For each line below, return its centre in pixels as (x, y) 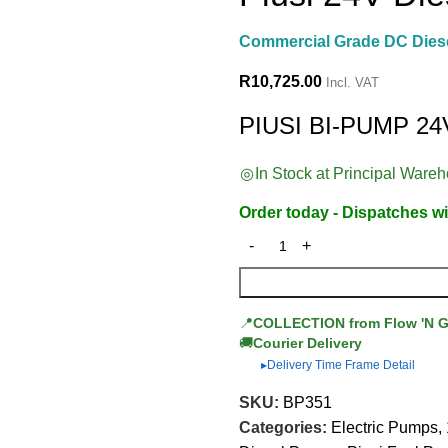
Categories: (283, 427)
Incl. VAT (352, 82)
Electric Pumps (384, 427)
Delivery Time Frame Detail (341, 364)
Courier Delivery (307, 342)
